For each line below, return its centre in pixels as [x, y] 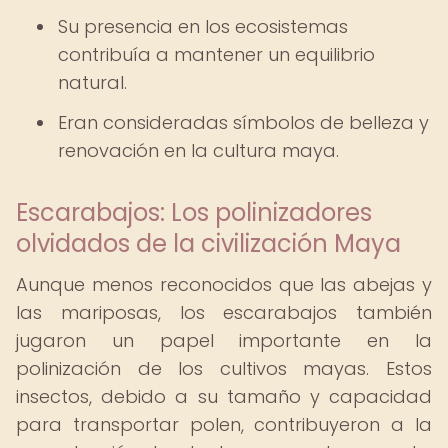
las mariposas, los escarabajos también [224, 312]
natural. [92, 82]
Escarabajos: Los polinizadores [194, 212]
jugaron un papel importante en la [224, 340]
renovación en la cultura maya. [198, 150]
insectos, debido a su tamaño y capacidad [224, 396]
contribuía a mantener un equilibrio [216, 54]
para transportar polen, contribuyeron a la [224, 424]
